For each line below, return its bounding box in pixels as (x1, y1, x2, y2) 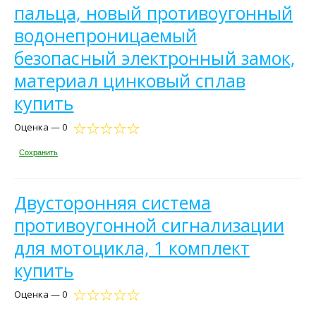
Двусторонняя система (14, 190, 212, 214)
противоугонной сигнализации (14, 212, 285, 237)
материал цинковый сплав (14, 68, 245, 93)
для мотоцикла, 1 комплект (14, 235, 250, 260)
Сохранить (19, 147, 58, 157)
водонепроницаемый (14, 23, 197, 48)
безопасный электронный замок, (14, 46, 296, 71)
